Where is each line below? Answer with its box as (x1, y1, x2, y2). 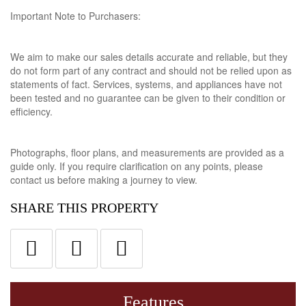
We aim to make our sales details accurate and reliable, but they (10, 50, 288, 64)
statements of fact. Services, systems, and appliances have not (10, 77, 282, 91)
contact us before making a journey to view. (10, 173, 197, 186)
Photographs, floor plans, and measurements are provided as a (10, 145, 284, 159)
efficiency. (10, 105, 53, 118)
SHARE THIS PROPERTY (10, 200, 158, 215)
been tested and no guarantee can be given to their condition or (10, 91, 286, 105)
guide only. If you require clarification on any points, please (10, 159, 263, 173)
